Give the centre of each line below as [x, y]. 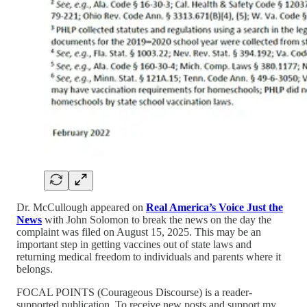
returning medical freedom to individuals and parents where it [149, 256]
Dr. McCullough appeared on [81, 207]
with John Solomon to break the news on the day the [157, 219]
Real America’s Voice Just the [214, 207]
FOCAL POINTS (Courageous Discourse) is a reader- [134, 292]
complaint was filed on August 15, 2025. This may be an [139, 232]
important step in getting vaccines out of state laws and [134, 244]
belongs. [35, 269]
